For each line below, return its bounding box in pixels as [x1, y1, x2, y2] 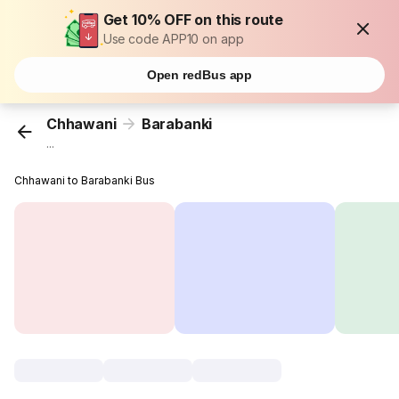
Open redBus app [146, 68, 253, 82]
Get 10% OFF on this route [102, 11, 284, 28]
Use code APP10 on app [102, 31, 244, 46]
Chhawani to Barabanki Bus [14, 174, 156, 188]
